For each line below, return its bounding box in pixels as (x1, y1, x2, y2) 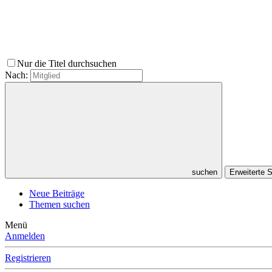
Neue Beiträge (29, 188, 84, 199)
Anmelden (5, 231, 45, 242)
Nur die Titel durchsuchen (17, 58, 119, 69)
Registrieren (5, 253, 51, 263)
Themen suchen (29, 199, 90, 210)
